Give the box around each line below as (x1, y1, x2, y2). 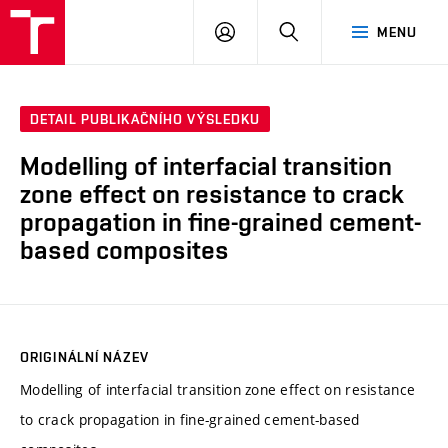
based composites (20, 235, 229, 266)
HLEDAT (298, 23, 351, 39)
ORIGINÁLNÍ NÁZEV (20, 348, 149, 365)
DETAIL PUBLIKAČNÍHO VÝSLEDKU (30, 111, 261, 128)
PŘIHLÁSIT (234, 23, 306, 39)
